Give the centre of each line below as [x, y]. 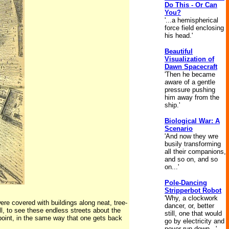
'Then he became [190, 74]
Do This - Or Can [191, 5]
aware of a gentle [190, 82]
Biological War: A [192, 121]
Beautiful [179, 51]
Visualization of [189, 59]
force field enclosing [194, 28]
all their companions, [195, 152]
